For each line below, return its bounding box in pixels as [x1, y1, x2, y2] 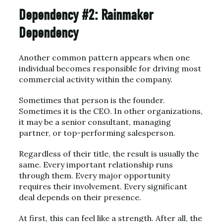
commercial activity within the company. [19, 74, 172, 84]
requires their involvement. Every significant [19, 181, 187, 191]
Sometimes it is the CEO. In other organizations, [19, 106, 203, 116]
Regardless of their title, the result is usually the [19, 149, 199, 159]
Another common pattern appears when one [19, 53, 190, 62]
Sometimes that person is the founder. [19, 95, 165, 105]
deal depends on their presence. [19, 192, 141, 202]
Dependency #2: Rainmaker [19, 6, 153, 24]
